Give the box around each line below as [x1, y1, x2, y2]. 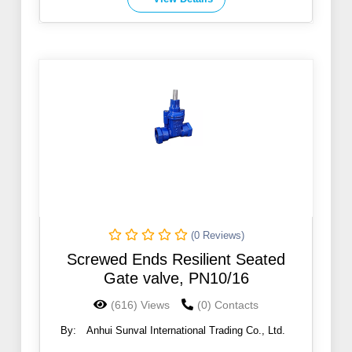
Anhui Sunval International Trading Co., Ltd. [86, 324, 285, 337]
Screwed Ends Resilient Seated [67, 251, 285, 269]
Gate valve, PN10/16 [103, 269, 249, 288]
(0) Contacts [197, 299, 258, 312]
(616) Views [111, 299, 170, 312]
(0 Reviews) [190, 229, 244, 242]
